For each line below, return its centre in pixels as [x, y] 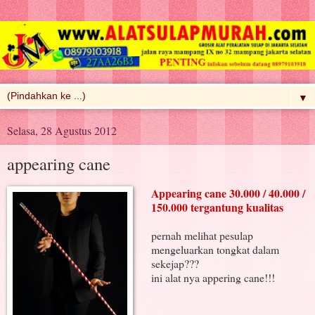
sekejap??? [175, 264]
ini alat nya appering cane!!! [213, 278]
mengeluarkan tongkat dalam [215, 250]
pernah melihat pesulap [202, 236]
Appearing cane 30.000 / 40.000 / [228, 193]
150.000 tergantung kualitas [217, 207]
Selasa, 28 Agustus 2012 [62, 131]
